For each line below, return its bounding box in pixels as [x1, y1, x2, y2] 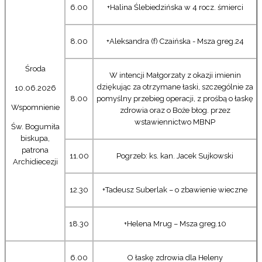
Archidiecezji [12, 157, 58, 166]
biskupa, [20, 133, 50, 143]
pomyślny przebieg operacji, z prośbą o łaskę [96, 94, 253, 103]
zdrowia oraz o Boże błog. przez [119, 105, 230, 115]
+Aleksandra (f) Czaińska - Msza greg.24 [106, 36, 244, 46]
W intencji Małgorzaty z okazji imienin [109, 70, 241, 80]
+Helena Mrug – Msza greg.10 [123, 219, 226, 228]
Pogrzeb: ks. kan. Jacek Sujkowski [116, 151, 233, 160]
